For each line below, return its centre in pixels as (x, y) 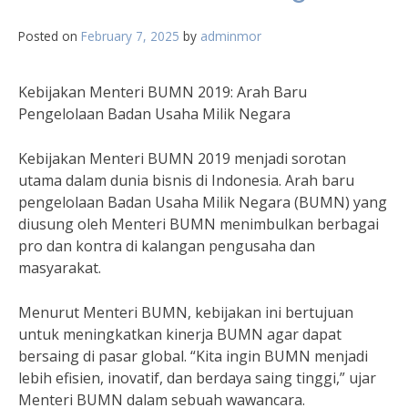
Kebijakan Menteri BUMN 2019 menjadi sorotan (182, 158)
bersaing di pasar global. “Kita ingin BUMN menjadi (193, 356)
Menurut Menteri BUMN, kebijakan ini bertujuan (186, 312)
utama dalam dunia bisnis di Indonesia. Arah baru (186, 180)
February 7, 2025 (130, 36)
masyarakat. (60, 268)
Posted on (50, 36)
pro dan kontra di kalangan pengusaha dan (167, 246)
